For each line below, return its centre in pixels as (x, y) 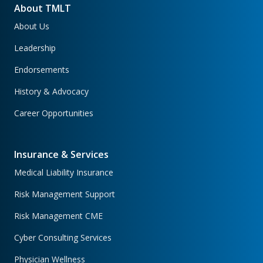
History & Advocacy (51, 92)
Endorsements (42, 70)
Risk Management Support (65, 194)
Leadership (35, 48)
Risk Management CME (58, 216)
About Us (32, 26)
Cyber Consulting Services (63, 238)
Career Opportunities (54, 113)
